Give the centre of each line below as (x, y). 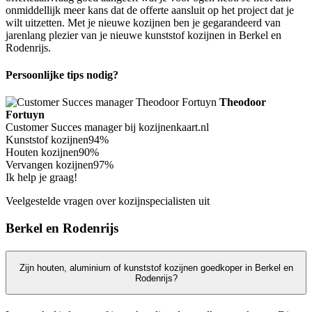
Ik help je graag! (41, 178)
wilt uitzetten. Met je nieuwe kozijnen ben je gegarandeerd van (143, 22)
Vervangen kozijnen (49, 165)
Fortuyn (25, 115)
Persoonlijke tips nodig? (62, 75)
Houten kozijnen (42, 153)
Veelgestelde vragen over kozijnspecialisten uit (108, 201)
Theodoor (243, 102)
